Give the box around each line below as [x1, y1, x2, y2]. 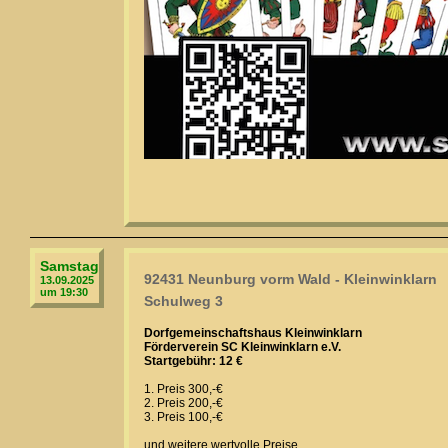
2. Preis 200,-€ [144, 396, 223, 410]
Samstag [40, 258, 99, 274]
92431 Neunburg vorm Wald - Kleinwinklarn [144, 271, 437, 287]
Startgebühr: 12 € [144, 354, 243, 368]
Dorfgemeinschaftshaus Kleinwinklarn [144, 326, 362, 340]
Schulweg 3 [144, 293, 223, 309]
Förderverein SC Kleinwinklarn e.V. [144, 340, 341, 354]
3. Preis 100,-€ [144, 410, 223, 424]
